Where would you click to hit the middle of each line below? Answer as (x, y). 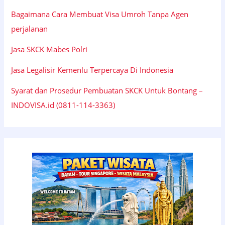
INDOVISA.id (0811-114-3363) (63, 105)
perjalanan (30, 28)
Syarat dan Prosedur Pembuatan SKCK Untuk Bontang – (107, 90)
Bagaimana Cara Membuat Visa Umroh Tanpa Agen (100, 14)
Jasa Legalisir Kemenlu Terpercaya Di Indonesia (92, 70)
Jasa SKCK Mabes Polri (49, 49)
